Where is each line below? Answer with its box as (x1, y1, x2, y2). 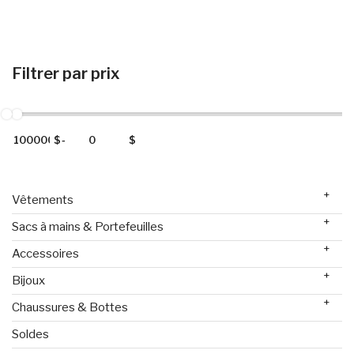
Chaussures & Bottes (12, 299, 128, 314)
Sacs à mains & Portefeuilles (12, 219, 164, 234)
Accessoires (12, 246, 79, 261)
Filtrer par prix (12, 63, 120, 83)
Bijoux (12, 273, 45, 288)
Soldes (12, 326, 49, 341)
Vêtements (12, 192, 73, 207)
